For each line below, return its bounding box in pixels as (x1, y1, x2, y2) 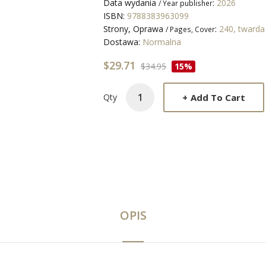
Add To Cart (191, 91, 245, 103)
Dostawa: (103, 36, 142, 47)
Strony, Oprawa (103, 23, 166, 34)
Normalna (142, 36, 181, 47)
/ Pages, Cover (166, 24, 215, 34)
